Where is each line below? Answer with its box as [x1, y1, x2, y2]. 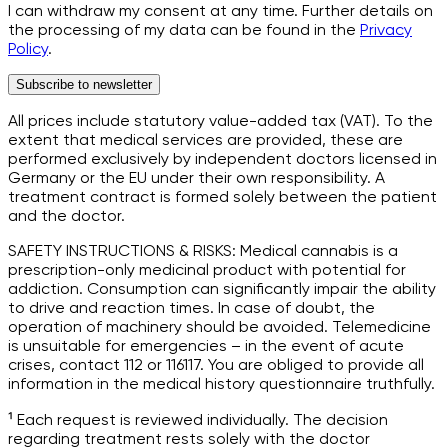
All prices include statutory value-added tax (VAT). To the [8, 111, 433, 131]
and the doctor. [8, 206, 125, 226]
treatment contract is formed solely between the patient [8, 187, 437, 207]
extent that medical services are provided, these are [8, 130, 403, 150]
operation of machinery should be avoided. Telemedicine [8, 317, 431, 337]
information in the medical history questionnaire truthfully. [8, 374, 435, 394]
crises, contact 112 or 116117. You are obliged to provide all [8, 355, 424, 375]
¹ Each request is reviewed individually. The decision [8, 410, 388, 430]
